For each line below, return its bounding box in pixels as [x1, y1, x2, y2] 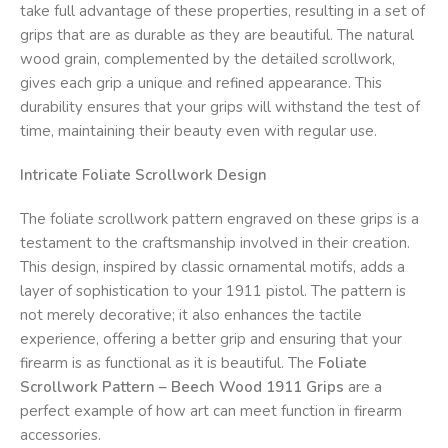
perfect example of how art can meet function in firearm [20, 401, 402, 422]
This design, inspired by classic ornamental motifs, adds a [20, 257, 405, 278]
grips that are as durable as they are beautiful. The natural [20, 25, 414, 46]
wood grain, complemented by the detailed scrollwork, [20, 49, 395, 70]
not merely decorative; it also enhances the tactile [20, 305, 362, 326]
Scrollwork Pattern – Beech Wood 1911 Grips [20, 377, 344, 398]
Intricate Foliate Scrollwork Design [20, 165, 267, 186]
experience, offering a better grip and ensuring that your [20, 329, 402, 350]
